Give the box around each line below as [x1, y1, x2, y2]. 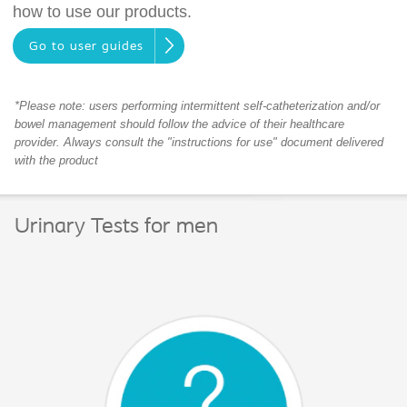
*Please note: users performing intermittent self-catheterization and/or [15, 99, 380, 114]
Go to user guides [28, 40, 144, 55]
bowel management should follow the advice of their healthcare [15, 117, 344, 132]
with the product [15, 154, 98, 168]
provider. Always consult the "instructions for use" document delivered [15, 135, 383, 150]
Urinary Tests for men [15, 216, 218, 239]
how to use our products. [13, 2, 192, 21]
